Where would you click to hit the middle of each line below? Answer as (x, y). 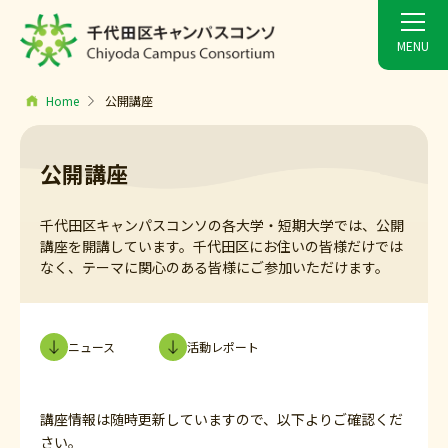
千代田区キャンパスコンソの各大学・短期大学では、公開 (222, 225)
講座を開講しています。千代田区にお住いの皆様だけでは (221, 246)
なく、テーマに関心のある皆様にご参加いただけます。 (214, 267)
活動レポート (223, 346)
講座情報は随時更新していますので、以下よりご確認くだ (221, 419)
